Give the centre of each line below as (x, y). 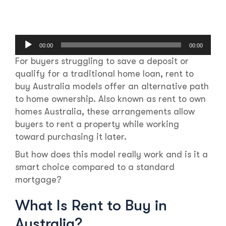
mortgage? (38, 180)
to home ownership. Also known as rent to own (110, 99)
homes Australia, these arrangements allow (105, 112)
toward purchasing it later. (71, 137)
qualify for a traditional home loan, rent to (104, 74)
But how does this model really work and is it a (111, 155)
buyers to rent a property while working (97, 124)
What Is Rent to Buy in (91, 206)
